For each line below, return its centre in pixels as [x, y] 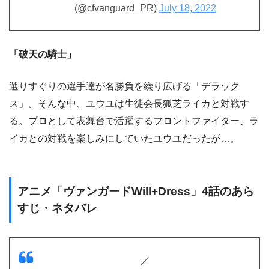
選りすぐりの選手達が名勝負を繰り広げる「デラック [124, 86]
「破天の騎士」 [43, 55]
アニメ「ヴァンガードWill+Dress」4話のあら [136, 191]
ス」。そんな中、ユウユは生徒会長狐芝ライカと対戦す [129, 104]
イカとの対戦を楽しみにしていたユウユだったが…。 [124, 139]
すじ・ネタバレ [57, 208]
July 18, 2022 [187, 8]
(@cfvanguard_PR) [116, 8]
